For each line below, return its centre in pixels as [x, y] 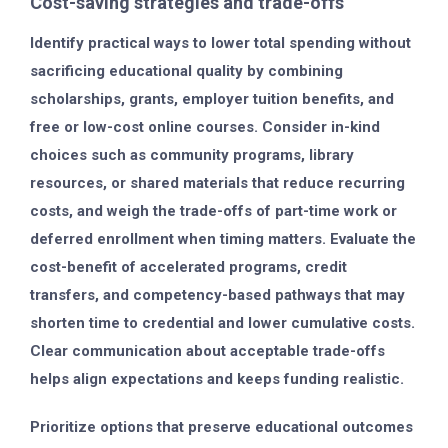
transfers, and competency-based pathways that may [217, 294]
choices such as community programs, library [192, 154]
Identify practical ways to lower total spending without [220, 42]
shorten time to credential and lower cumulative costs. [222, 322]
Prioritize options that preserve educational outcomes [221, 426]
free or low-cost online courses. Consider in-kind [205, 126]
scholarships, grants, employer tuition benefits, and [212, 98]
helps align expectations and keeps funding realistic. [217, 378]
